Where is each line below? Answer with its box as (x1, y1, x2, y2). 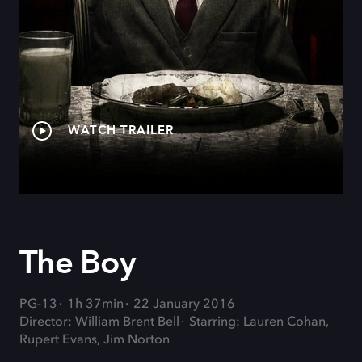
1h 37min (67, 298, 124, 311)
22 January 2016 (133, 298, 235, 311)
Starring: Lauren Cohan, (189, 316, 329, 329)
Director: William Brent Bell (19, 316, 179, 329)
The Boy (19, 241, 136, 285)
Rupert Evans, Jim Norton (19, 334, 170, 347)
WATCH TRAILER (68, 121, 174, 138)
